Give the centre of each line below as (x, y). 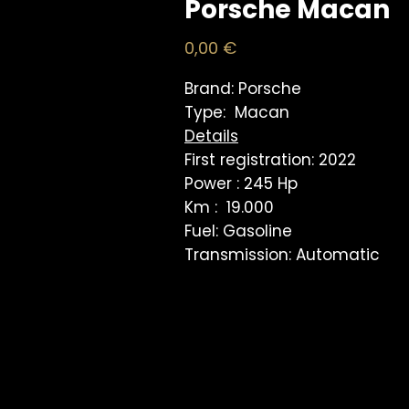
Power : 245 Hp (241, 184)
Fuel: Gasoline (238, 231)
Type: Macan (237, 112)
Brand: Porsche (245, 89)
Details (211, 136)
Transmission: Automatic (284, 255)
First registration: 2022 (270, 160)
